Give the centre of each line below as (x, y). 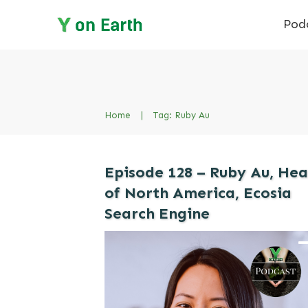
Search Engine (157, 213)
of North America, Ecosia (198, 193)
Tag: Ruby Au (181, 115)
